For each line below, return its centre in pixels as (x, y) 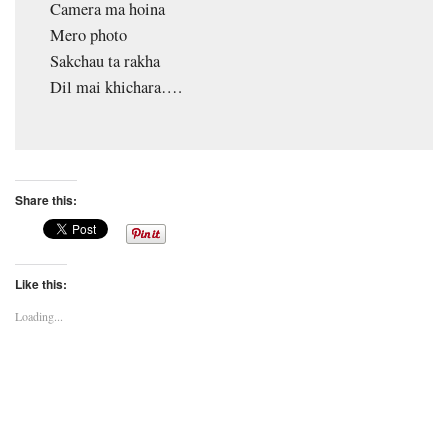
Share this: (46, 200)
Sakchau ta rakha (105, 61)
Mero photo (88, 35)
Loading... (39, 316)
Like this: (41, 284)
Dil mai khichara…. (116, 87)
